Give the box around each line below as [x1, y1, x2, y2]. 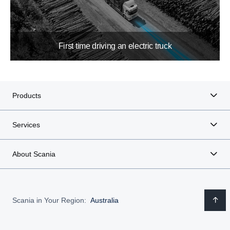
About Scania [12, 150, 55, 159]
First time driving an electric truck [58, 42, 172, 51]
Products [12, 91, 41, 100]
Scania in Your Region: [12, 196, 86, 204]
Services [12, 121, 40, 129]
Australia [90, 196, 119, 204]
